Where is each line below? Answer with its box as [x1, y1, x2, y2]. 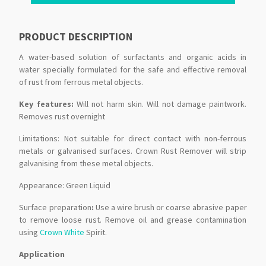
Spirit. [84, 227, 107, 238]
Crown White [40, 227, 85, 238]
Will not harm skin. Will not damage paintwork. [77, 99, 247, 110]
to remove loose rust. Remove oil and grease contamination [19, 214, 247, 226]
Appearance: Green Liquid [19, 180, 111, 191]
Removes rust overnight [19, 111, 106, 122]
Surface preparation [19, 202, 91, 213]
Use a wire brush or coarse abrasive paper [95, 202, 247, 213]
